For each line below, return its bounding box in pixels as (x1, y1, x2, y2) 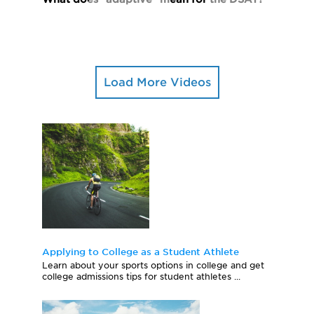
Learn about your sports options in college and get (42, 260, 264, 271)
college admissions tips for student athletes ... (42, 271, 240, 282)
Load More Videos (103, 76, 211, 90)
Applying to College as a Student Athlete (42, 247, 239, 258)
